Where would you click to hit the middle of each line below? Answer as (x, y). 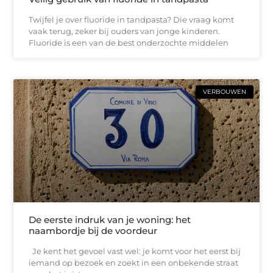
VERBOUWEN (224, 91)
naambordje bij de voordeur (93, 230)
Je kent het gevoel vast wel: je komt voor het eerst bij (135, 251)
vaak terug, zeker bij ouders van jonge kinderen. (125, 31)
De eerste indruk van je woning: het (110, 219)
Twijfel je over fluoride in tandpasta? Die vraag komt (132, 19)
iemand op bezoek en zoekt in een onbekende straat (134, 262)
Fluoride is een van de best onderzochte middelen (129, 42)
